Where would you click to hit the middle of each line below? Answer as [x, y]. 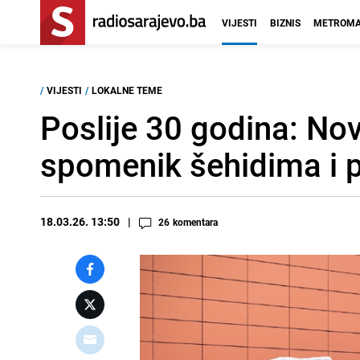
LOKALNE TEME [127, 90]
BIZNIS [285, 22]
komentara [195, 222]
